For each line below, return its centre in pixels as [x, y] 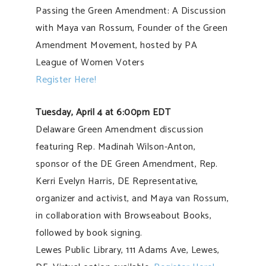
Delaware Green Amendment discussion [120, 129]
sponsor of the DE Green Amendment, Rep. [127, 164]
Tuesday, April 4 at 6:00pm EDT [103, 112]
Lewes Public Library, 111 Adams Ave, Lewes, [128, 250]
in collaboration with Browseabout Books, [123, 216]
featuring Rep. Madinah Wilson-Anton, [115, 147]
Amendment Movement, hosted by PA [116, 45]
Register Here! [66, 80]
